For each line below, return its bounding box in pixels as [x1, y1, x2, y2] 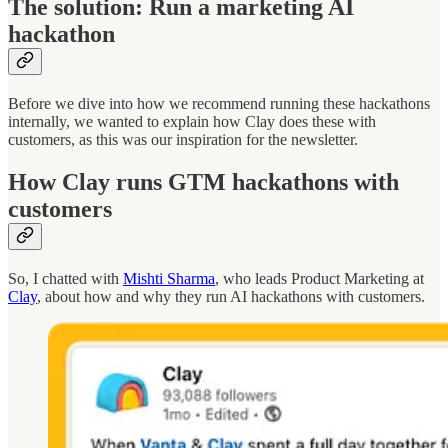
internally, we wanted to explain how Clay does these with [8, 113, 376, 131]
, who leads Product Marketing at [215, 269, 424, 287]
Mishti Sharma [123, 269, 215, 287]
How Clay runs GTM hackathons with [8, 168, 399, 195]
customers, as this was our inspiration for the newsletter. [8, 131, 358, 149]
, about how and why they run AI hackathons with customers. [37, 287, 425, 305]
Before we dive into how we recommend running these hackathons [8, 95, 430, 113]
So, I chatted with [8, 269, 123, 287]
